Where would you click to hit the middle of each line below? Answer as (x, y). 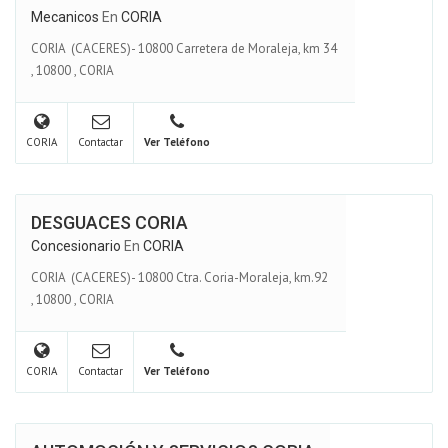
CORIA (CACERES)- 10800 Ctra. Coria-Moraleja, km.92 (181, 277)
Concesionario (76, 246)
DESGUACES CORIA (109, 222)
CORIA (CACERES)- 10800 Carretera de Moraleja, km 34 (185, 48)
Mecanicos (65, 17)
